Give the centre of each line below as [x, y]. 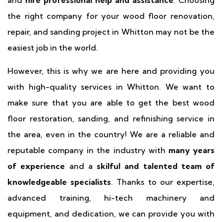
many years [192, 150]
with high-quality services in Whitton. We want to [111, 87]
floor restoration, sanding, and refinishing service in [111, 118]
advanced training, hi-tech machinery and [111, 198]
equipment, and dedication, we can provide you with [111, 214]
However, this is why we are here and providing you [111, 71]
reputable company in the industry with [88, 150]
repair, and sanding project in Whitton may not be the [111, 32]
